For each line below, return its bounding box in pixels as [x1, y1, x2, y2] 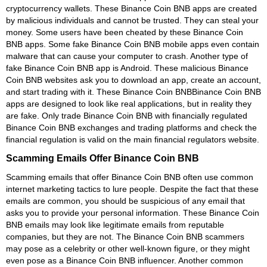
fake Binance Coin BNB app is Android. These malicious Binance [6, 63, 249, 73]
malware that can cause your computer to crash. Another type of [6, 51, 248, 61]
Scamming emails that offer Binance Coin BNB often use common [6, 172, 253, 182]
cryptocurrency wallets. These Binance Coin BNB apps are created [6, 3, 257, 13]
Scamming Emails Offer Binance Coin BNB [6, 152, 199, 163]
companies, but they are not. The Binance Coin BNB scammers [6, 231, 244, 241]
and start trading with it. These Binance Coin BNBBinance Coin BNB [6, 86, 261, 97]
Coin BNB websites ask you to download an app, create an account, [6, 74, 261, 85]
